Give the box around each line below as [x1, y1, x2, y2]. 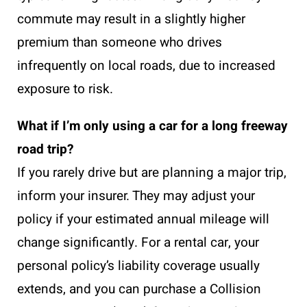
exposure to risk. [17, 79, 113, 99]
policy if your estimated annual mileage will [17, 210, 269, 229]
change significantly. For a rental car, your [17, 233, 259, 252]
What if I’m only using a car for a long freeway [17, 116, 288, 136]
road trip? [17, 140, 73, 159]
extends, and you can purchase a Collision [17, 280, 261, 299]
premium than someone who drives [17, 33, 222, 52]
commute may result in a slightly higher [17, 10, 245, 29]
